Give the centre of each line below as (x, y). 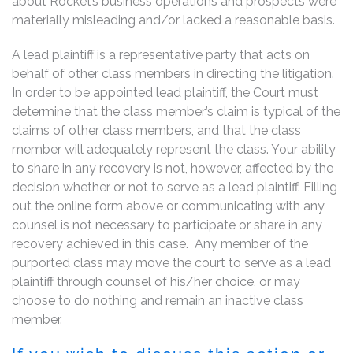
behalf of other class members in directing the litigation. (173, 73)
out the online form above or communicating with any (168, 206)
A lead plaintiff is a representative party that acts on (161, 54)
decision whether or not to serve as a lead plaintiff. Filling (175, 187)
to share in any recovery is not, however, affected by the (173, 168)
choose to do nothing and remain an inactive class (158, 300)
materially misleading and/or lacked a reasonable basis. (173, 20)
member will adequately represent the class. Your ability (174, 149)
